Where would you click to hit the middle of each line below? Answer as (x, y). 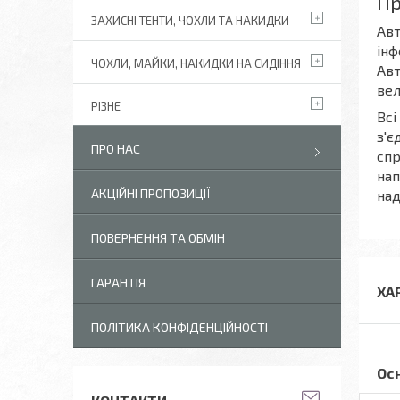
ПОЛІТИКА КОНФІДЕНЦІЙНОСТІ (179, 327)
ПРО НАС (116, 149)
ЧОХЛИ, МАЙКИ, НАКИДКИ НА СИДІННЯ (196, 63)
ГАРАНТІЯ (118, 283)
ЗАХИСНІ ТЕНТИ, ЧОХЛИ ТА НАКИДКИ (190, 21)
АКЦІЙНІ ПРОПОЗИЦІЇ (151, 193)
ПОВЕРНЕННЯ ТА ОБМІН (158, 238)
